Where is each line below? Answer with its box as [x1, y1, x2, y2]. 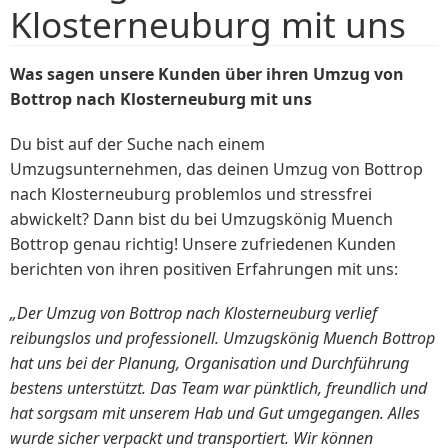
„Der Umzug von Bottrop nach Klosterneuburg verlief [10, 301, 377, 324]
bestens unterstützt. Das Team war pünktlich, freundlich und [10, 376, 427, 399]
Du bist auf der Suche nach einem [10, 132, 265, 155]
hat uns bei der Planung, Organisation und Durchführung [10, 351, 409, 374]
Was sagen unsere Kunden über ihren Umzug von [10, 63, 404, 86]
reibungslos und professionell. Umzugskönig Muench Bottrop [10, 326, 435, 349]
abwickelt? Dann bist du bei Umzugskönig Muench [10, 207, 393, 230]
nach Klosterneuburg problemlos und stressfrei [10, 182, 372, 205]
